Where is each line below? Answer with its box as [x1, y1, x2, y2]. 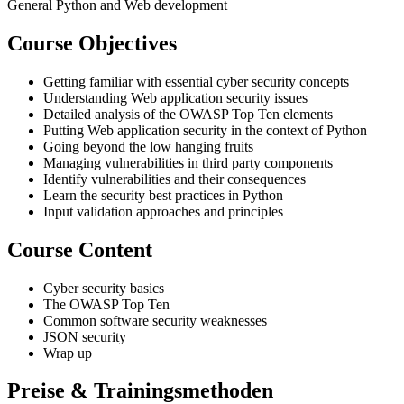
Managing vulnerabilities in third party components [43, 154, 333, 170]
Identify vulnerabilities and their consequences [43, 170, 306, 187]
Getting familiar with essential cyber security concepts [43, 73, 349, 89]
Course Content [7, 237, 152, 262]
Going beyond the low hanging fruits [43, 138, 253, 154]
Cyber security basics [43, 280, 164, 296]
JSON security [43, 328, 126, 344]
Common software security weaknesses [43, 312, 267, 328]
